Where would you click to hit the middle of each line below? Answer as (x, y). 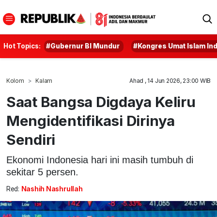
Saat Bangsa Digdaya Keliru (101, 102)
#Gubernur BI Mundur (83, 46)
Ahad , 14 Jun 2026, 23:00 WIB (170, 81)
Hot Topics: (22, 46)
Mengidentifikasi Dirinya (91, 121)
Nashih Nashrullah (52, 189)
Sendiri (31, 139)
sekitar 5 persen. (42, 172)
